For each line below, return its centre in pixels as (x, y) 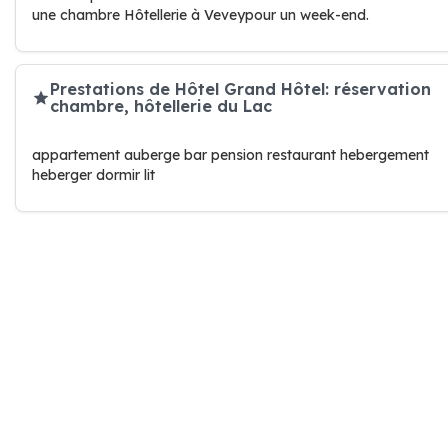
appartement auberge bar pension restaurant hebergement (230, 155)
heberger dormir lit (93, 175)
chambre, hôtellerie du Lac (161, 106)
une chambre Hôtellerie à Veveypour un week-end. (200, 15)
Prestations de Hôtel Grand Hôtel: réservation (240, 89)
